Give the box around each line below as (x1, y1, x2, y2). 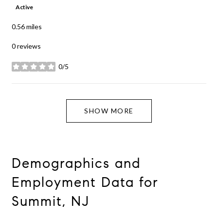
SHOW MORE (84, 106, 134, 115)
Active (16, 3, 33, 11)
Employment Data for (12, 173, 159, 191)
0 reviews (12, 41, 41, 50)
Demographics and (12, 154, 141, 172)
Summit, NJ (12, 192, 90, 210)
